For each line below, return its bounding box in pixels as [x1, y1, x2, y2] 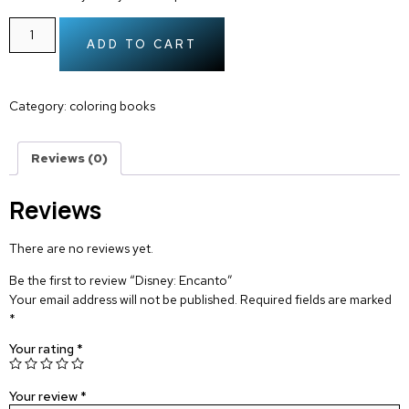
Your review [9, 387, 80, 404]
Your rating [9, 340, 77, 357]
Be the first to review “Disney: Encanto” [9, 272, 233, 289]
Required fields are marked [240, 291, 392, 309]
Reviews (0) [31, 150, 108, 167]
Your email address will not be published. [9, 291, 237, 309]
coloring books [69, 98, 155, 115]
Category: [9, 98, 69, 115]
